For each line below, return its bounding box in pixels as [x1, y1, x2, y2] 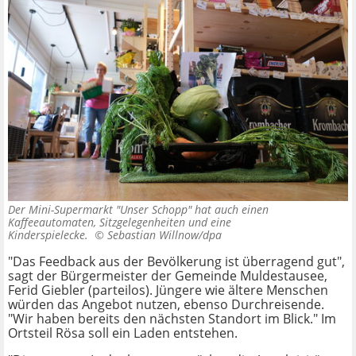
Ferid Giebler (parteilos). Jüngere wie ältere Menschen [8, 281, 328, 299]
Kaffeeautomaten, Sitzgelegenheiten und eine [8, 214, 231, 230]
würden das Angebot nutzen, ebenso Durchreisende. [8, 295, 324, 313]
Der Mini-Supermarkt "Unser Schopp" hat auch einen [8, 201, 269, 217]
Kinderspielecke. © [8, 226, 107, 242]
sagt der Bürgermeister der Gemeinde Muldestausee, [8, 266, 327, 284]
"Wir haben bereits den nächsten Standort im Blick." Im [8, 309, 336, 327]
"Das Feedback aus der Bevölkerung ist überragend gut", [8, 252, 345, 270]
